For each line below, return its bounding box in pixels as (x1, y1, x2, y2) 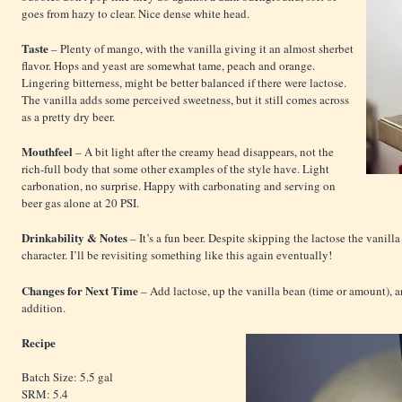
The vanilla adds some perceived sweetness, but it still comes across (22, 92, 349, 109)
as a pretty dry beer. (22, 109, 115, 126)
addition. (22, 300, 66, 317)
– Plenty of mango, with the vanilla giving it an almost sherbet (51, 40, 354, 57)
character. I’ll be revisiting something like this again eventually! (22, 247, 332, 264)
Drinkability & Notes (22, 229, 127, 247)
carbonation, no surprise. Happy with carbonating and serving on (22, 178, 336, 195)
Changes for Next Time (22, 282, 138, 300)
